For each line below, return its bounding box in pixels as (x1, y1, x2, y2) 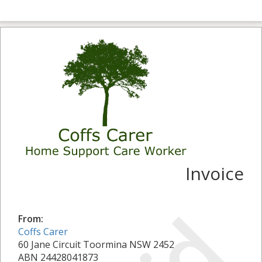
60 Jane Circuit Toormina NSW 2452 (18, 237, 174, 251)
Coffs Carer (18, 225, 68, 238)
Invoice (185, 161, 244, 185)
